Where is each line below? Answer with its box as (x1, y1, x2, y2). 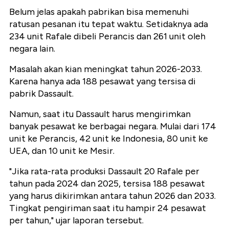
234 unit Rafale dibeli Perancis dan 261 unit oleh (9, 31, 205, 42)
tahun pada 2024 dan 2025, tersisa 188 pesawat (9, 178, 205, 190)
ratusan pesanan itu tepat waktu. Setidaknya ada (9, 18, 208, 30)
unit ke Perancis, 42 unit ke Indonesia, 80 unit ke (9, 133, 208, 145)
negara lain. (9, 43, 55, 55)
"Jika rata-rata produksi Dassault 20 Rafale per (9, 166, 199, 177)
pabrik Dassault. (9, 88, 74, 100)
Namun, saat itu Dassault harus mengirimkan (9, 108, 191, 120)
